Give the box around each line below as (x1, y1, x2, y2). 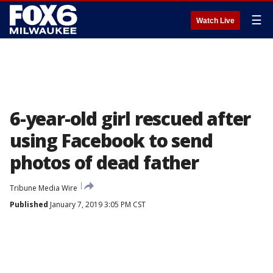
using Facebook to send (10, 128, 213, 153)
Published (10, 199, 48, 210)
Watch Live (196, 16, 235, 25)
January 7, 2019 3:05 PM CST (48, 199, 146, 210)
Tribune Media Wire (10, 183, 77, 193)
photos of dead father (10, 150, 199, 175)
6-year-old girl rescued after (10, 106, 251, 131)
